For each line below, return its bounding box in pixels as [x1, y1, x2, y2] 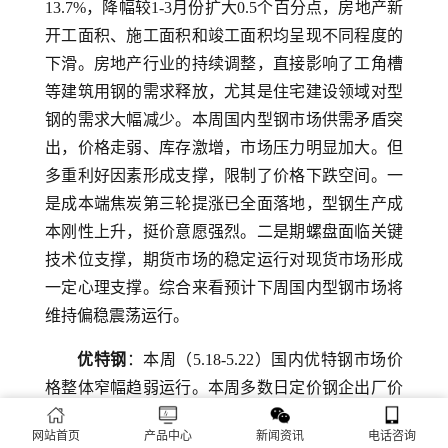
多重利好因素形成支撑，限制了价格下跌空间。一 [45, 167, 403, 184]
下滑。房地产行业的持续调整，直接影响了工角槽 [45, 55, 403, 72]
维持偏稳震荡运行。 [45, 307, 189, 324]
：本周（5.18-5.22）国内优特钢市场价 [126, 351, 403, 368]
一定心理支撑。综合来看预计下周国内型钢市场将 [45, 279, 403, 296]
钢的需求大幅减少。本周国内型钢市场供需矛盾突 [45, 111, 403, 128]
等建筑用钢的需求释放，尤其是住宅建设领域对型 [45, 83, 403, 100]
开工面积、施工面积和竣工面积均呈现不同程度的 [45, 27, 403, 44]
